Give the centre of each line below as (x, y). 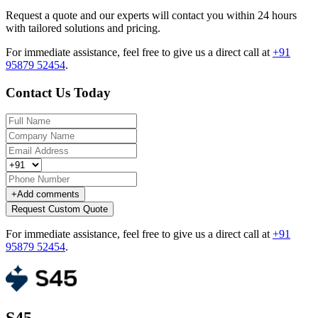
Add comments (48, 194)
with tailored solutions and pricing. (83, 28)
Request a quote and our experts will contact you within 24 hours (151, 15)
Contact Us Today (58, 92)
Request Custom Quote (60, 209)
